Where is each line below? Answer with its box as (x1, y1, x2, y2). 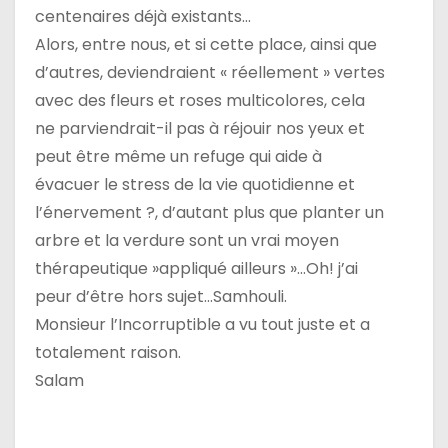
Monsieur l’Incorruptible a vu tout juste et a (35, 312, 370, 336)
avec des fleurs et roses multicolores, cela (35, 88, 365, 112)
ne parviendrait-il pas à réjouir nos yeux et (35, 116, 365, 140)
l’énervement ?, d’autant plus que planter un (35, 200, 384, 224)
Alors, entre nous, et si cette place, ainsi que (35, 32, 377, 56)
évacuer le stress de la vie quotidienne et (35, 172, 355, 196)
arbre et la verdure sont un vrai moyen (35, 228, 339, 252)
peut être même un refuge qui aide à (35, 144, 322, 168)
